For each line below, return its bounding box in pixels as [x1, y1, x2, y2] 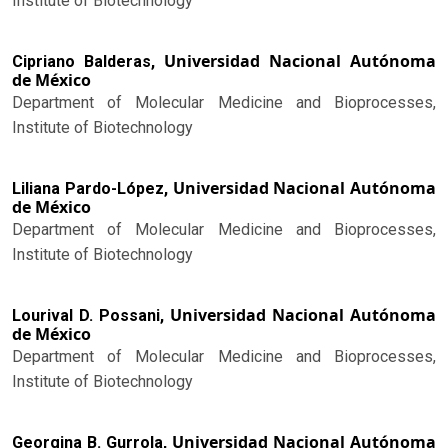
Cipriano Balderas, [12, 52, 164, 72]
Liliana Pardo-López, [12, 179, 173, 199]
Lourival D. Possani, [12, 306, 170, 326]
